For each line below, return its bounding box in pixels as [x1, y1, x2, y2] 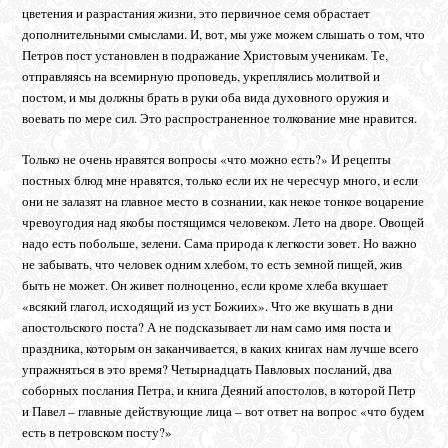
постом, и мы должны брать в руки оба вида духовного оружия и [22, 87, 390, 106]
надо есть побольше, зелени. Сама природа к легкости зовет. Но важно [22, 233, 418, 252]
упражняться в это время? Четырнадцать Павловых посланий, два [22, 359, 393, 378]
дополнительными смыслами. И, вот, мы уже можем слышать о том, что [22, 24, 426, 43]
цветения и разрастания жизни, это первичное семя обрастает [22, 3, 371, 22]
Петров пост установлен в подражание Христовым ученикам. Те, [22, 45, 389, 64]
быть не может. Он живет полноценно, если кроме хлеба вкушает [22, 275, 389, 294]
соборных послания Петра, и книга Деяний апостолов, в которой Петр [22, 380, 417, 399]
